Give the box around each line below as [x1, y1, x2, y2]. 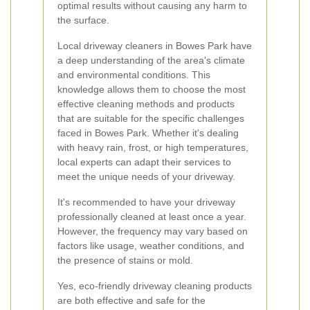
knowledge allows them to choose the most [57, 84, 246, 95]
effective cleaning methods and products [57, 98, 235, 109]
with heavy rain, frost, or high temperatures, [57, 142, 248, 153]
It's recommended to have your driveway [57, 197, 235, 208]
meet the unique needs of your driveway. [57, 171, 235, 182]
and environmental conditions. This [57, 69, 210, 80]
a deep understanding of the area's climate [57, 55, 245, 66]
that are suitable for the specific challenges [57, 113, 244, 124]
